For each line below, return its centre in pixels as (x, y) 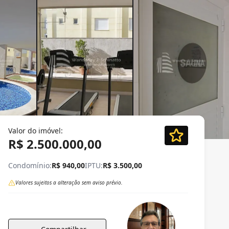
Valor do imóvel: (36, 131)
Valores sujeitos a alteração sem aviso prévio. (69, 182)
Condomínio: (30, 165)
